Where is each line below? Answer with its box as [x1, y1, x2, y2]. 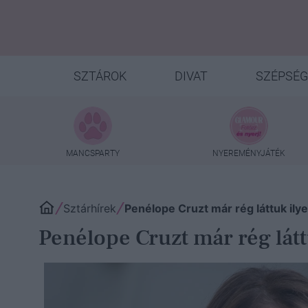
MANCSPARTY [66, 148, 120, 158]
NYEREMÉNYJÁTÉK [212, 148, 286, 158]
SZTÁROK [73, 69, 126, 83]
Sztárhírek [63, 201, 116, 215]
